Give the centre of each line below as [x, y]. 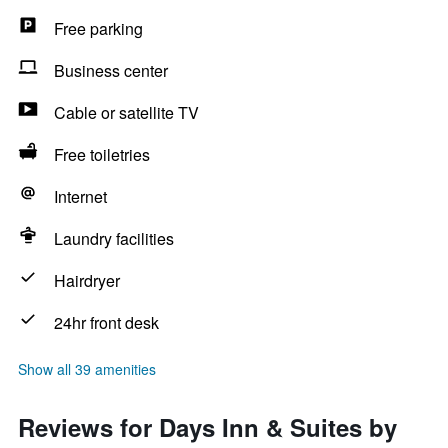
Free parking [98, 28]
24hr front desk [106, 322]
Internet [80, 196]
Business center [111, 70]
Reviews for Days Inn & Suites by [207, 427]
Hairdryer [87, 280]
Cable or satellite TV [126, 112]
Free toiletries [102, 154]
